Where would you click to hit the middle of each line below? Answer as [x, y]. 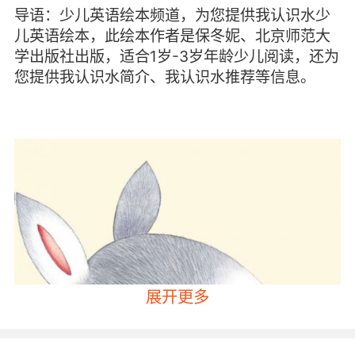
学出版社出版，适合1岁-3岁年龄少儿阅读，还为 [176, 57]
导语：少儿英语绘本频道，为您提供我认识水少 [172, 15]
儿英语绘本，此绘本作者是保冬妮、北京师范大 [172, 36]
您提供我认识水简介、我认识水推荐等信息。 [164, 77]
